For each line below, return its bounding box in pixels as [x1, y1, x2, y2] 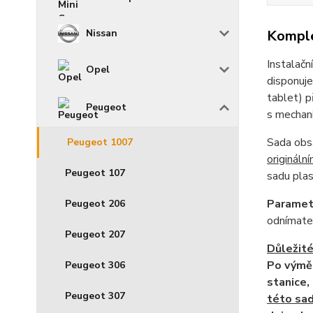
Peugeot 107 [65, 166, 125, 180]
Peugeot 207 [65, 228, 125, 242]
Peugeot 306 [65, 259, 125, 272]
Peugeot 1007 [67, 136, 133, 150]
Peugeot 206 [65, 197, 125, 211]
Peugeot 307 [65, 289, 125, 303]
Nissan [86, 27, 117, 41]
